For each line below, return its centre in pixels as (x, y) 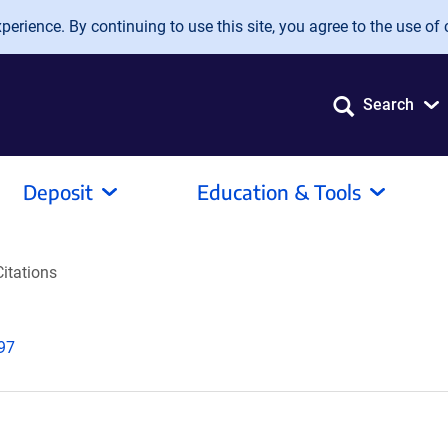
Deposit (58, 191)
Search (388, 104)
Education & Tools (279, 191)
